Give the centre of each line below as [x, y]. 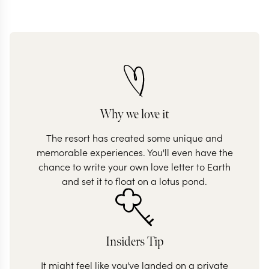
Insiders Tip [134, 242]
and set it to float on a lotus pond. [134, 181]
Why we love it [134, 114]
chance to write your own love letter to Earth [134, 166]
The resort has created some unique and [134, 138]
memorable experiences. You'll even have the [134, 152]
